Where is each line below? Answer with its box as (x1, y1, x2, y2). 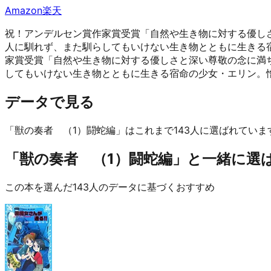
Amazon (5, 4, 42, 16)
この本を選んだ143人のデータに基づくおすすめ (5, 180, 215, 193)
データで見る (5, 93, 94, 111)
